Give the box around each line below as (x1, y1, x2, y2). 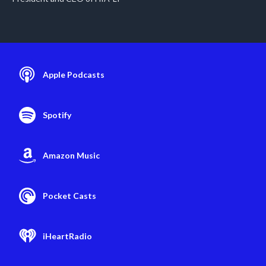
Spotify (43, 110, 71, 120)
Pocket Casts (43, 191, 96, 201)
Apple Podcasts (43, 69, 104, 80)
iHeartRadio (43, 231, 92, 241)
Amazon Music (43, 150, 100, 160)
